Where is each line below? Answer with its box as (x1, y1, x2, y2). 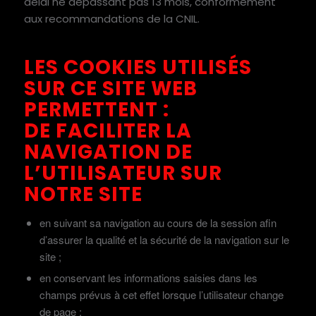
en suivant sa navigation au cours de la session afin (39, 214, 276, 230)
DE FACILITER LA (23, 116, 192, 145)
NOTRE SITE (23, 180, 142, 208)
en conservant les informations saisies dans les (39, 269, 257, 285)
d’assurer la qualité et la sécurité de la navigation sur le (39, 231, 289, 247)
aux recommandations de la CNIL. (23, 11, 200, 26)
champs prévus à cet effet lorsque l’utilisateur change (39, 286, 284, 302)
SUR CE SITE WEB (23, 74, 197, 102)
